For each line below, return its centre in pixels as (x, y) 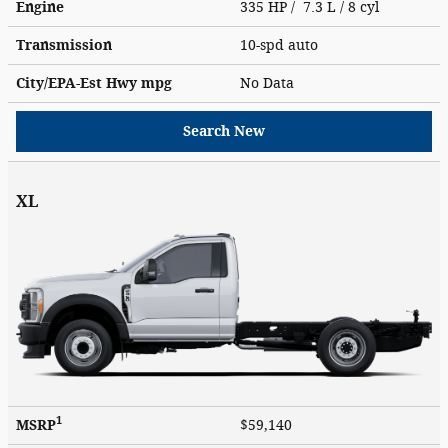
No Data (271, 83)
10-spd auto (281, 45)
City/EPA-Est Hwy (78, 83)
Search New (224, 131)
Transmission (64, 45)
